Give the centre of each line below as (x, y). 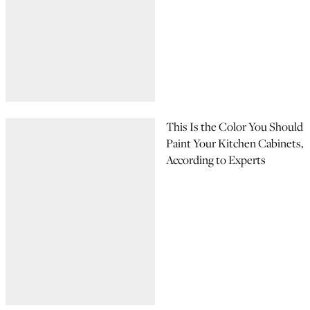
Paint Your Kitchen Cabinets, (235, 143)
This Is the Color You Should (235, 127)
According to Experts (216, 160)
